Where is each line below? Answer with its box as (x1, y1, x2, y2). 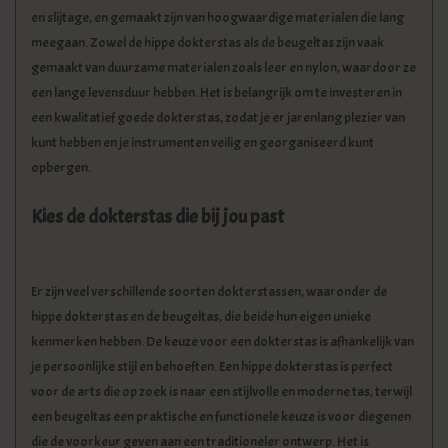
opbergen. (31, 158, 91, 176)
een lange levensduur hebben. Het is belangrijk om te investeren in (31, 83, 402, 101)
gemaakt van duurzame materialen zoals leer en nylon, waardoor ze (31, 58, 416, 76)
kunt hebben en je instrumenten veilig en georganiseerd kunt (31, 133, 374, 151)
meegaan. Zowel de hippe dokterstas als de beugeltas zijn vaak (31, 33, 384, 51)
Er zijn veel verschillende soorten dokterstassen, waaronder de (31, 283, 387, 301)
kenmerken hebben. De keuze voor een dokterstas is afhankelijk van (31, 333, 414, 351)
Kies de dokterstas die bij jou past (31, 205, 284, 230)
